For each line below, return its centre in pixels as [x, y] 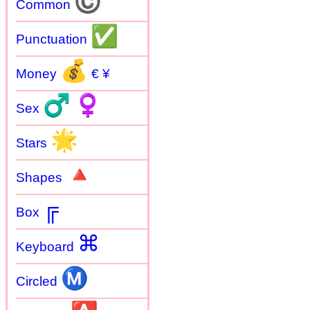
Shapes [41, 178]
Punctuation [53, 39]
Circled [38, 282]
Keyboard [47, 247]
